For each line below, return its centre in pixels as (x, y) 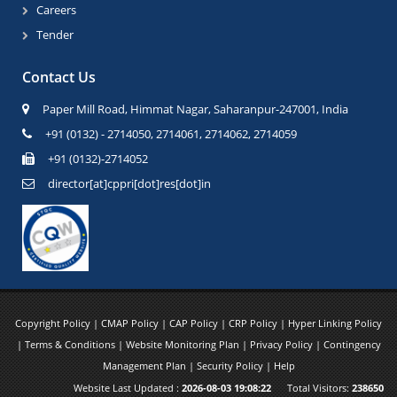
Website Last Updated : (128, 388)
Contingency (352, 345)
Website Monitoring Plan (183, 345)
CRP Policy (254, 323)
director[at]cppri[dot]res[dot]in (129, 184)
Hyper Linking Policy (335, 323)
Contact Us (59, 78)
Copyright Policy (54, 323)
